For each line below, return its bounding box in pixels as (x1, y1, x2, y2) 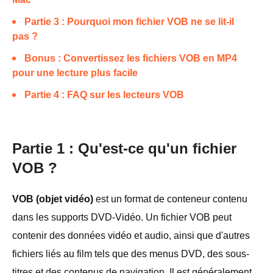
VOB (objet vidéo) (12, 194, 93, 204)
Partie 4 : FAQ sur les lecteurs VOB (24, 90, 184, 100)
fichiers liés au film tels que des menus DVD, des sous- (12, 249, 249, 259)
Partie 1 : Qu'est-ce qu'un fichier (12, 140, 236, 157)
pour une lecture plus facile (12, 68, 138, 78)
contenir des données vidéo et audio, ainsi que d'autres (12, 230, 250, 241)
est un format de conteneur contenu (93, 194, 247, 204)
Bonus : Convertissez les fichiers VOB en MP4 (24, 53, 237, 63)
